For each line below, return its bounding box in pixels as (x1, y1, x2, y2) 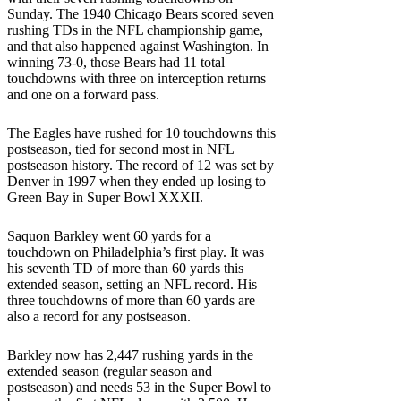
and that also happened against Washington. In (7, 38, 269, 54)
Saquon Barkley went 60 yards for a (7, 227, 211, 243)
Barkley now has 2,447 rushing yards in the (7, 346, 253, 363)
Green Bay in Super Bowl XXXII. (7, 189, 203, 205)
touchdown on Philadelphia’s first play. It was (7, 243, 264, 260)
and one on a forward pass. (7, 86, 159, 102)
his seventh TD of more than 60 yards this (7, 260, 243, 276)
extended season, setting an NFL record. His (7, 276, 257, 292)
